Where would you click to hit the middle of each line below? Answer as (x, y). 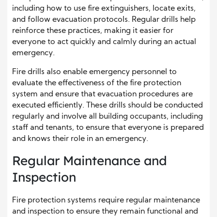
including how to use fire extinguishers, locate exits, (104, 9)
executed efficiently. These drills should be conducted (108, 106)
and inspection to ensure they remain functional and (105, 212)
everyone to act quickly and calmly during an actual (104, 42)
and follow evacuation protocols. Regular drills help (104, 20)
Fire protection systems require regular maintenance (106, 201)
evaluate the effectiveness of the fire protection (97, 83)
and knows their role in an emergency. (80, 139)
